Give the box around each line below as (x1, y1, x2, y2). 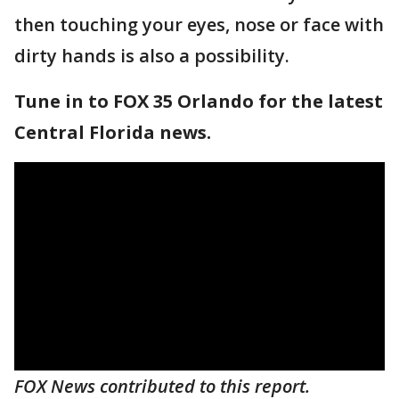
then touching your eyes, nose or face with (14, 12, 384, 37)
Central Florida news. (14, 120, 211, 145)
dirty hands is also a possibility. (14, 44, 289, 69)
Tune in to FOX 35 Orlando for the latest (14, 89, 383, 114)
